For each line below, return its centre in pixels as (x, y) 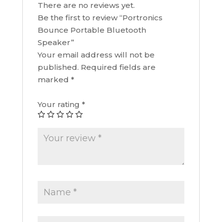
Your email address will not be (96, 55)
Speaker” (56, 43)
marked (54, 80)
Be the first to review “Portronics (100, 18)
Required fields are (118, 67)
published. (58, 67)
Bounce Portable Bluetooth (92, 30)
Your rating (59, 105)
